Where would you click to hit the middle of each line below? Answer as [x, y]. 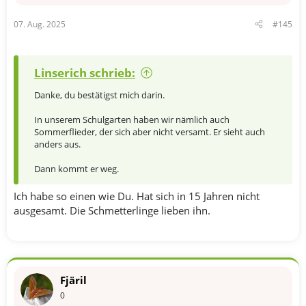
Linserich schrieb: [85, 72]
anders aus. [57, 144]
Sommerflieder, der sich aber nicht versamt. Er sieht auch [150, 131]
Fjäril [73, 280]
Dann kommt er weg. [76, 168]
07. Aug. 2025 [40, 24]
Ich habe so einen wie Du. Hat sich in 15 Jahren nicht [137, 196]
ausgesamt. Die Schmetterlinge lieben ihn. [112, 210]
